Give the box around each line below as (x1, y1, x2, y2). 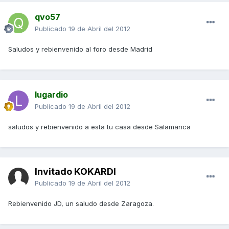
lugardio (35, 89, 68, 100)
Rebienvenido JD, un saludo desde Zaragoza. (8, 199, 154, 208)
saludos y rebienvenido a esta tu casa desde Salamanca (8, 123, 191, 131)
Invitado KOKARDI (35, 166, 116, 177)
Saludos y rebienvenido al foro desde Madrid (8, 45, 152, 54)
